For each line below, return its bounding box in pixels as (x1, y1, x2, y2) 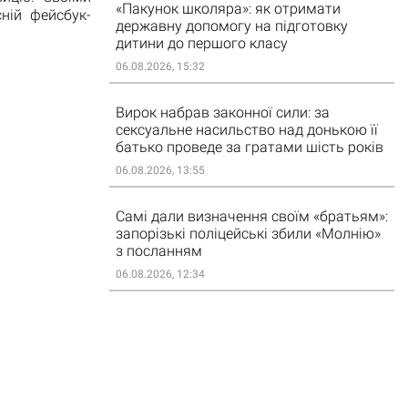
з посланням (115, 242, 202, 260)
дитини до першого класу (115, 35, 288, 52)
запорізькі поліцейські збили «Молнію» (115, 225, 381, 242)
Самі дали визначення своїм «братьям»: (115, 208, 388, 225)
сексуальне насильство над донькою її (115, 121, 378, 138)
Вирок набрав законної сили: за (115, 104, 330, 121)
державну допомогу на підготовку (115, 17, 348, 35)
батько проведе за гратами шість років (115, 138, 383, 156)
